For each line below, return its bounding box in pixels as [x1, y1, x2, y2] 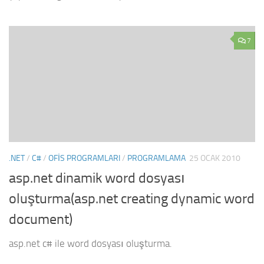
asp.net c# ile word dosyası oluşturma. [9, 237, 172, 250]
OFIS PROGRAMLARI [48, 153, 120, 164]
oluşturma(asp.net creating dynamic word [9, 190, 255, 207]
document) [9, 211, 72, 228]
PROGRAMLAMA [127, 153, 186, 164]
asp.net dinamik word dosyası [9, 170, 185, 187]
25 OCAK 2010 [189, 153, 240, 164]
